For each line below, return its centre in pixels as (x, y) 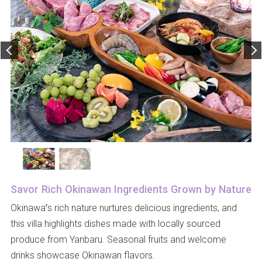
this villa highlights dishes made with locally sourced (115, 223)
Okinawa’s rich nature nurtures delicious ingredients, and (123, 207)
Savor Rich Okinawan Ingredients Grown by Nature (131, 189)
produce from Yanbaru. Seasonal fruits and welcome (118, 239)
